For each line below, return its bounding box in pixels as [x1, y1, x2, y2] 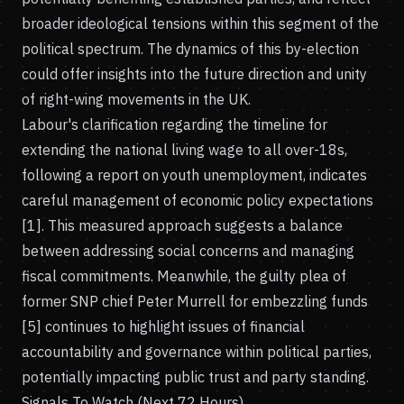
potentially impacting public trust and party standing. [22, 368, 369, 386]
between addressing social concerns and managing [22, 242, 354, 260]
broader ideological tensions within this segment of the [22, 14, 379, 32]
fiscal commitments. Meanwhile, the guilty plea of [22, 267, 346, 285]
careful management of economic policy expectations [22, 191, 373, 209]
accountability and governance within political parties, [22, 343, 372, 361]
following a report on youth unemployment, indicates [22, 166, 367, 184]
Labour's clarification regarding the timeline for [22, 115, 327, 133]
